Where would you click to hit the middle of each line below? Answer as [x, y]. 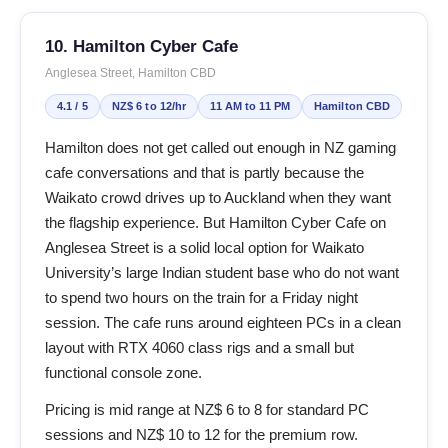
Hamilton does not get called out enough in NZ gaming [220, 147]
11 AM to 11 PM [250, 105]
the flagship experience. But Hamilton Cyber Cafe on [215, 222]
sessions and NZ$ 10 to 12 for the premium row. [201, 434]
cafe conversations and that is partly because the [204, 172]
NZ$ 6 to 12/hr [149, 105]
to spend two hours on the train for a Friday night [201, 297]
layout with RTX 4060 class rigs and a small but [199, 347]
